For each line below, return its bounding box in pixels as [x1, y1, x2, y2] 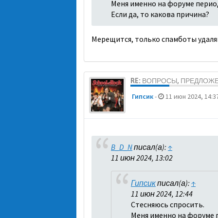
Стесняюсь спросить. [131, 200, 204, 210]
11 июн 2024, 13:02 [111, 153, 173, 163]
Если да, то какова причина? [111, 9, 209, 19]
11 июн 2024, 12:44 [131, 189, 193, 199]
